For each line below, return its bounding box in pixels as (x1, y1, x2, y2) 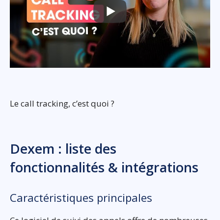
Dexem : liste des (10, 139, 116, 158)
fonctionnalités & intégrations (10, 158, 198, 176)
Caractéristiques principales (10, 190, 152, 205)
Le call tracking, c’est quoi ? (10, 97, 114, 109)
